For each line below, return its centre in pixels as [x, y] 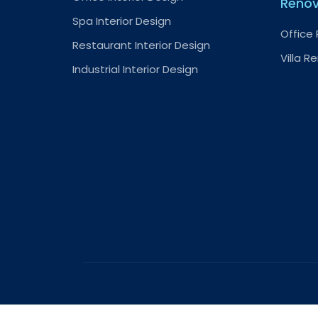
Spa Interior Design [122, 21]
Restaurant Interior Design [141, 45]
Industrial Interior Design [135, 69]
